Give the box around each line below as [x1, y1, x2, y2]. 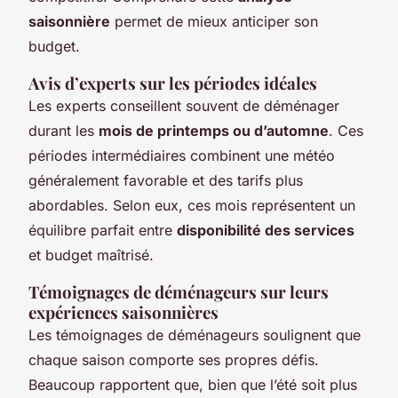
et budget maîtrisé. [28, 245, 154, 264]
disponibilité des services [177, 220, 354, 239]
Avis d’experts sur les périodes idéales [28, 71, 317, 94]
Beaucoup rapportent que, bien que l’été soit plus [28, 375, 357, 394]
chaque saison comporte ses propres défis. [28, 350, 319, 369]
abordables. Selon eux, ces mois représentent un [28, 195, 355, 214]
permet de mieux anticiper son [110, 12, 318, 30]
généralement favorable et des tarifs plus [28, 171, 303, 189]
